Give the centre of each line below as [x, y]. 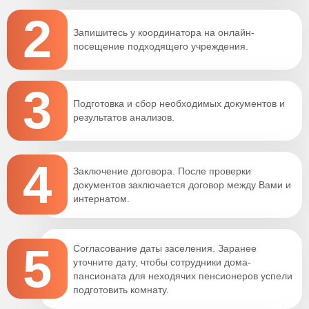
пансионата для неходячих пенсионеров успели [183, 276]
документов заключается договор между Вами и [182, 185]
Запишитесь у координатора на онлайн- [164, 33]
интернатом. [101, 198]
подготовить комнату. [121, 289]
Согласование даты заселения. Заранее [165, 248]
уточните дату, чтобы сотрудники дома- [162, 262]
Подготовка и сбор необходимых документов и [179, 104]
